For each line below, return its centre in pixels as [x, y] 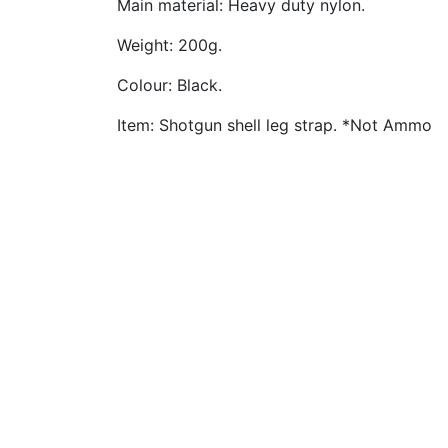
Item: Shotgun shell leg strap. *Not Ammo [274, 125]
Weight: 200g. [169, 45]
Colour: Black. [169, 85]
